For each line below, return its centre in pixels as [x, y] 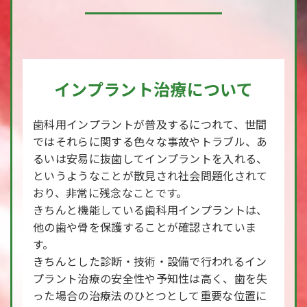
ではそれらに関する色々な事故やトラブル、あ [150, 141]
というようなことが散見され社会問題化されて [150, 175]
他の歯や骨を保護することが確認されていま [145, 227]
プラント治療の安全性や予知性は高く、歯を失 [150, 278]
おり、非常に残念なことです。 [110, 193]
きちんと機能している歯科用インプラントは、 [150, 210]
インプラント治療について [153, 89]
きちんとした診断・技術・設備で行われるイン [150, 261]
